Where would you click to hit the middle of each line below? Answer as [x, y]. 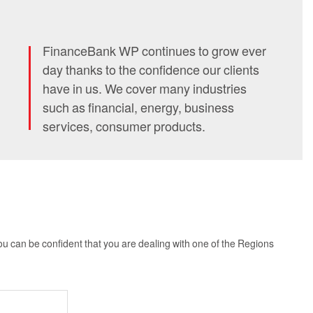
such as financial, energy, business [138, 107]
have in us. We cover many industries [144, 88]
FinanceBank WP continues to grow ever [154, 50]
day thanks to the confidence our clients [151, 69]
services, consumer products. [124, 125]
